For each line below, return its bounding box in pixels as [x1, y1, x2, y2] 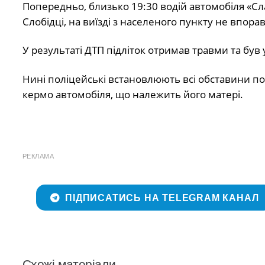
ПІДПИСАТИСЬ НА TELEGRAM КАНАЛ [65, 192, 259, 203]
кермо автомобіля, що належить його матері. [22, 87, 243, 101]
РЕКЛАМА [22, 153, 54, 160]
